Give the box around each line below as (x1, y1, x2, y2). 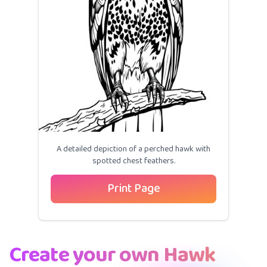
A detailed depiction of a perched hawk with (57, 141, 210, 157)
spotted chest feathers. (92, 153, 175, 169)
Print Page (107, 178, 160, 199)
